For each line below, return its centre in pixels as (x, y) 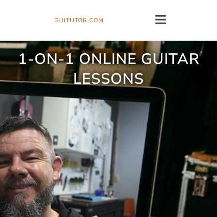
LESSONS (108, 79)
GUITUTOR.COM (79, 21)
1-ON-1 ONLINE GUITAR (108, 59)
